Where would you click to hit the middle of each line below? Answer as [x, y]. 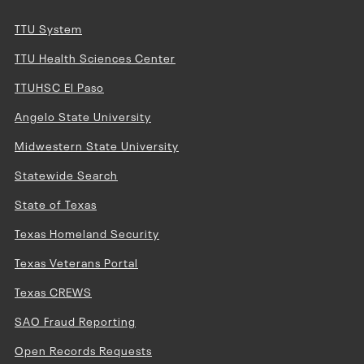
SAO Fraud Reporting [75, 320]
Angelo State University [83, 115]
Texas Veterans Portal [76, 262]
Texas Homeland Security [87, 232]
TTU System [48, 28]
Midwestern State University [97, 145]
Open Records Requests [83, 349]
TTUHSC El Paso [59, 86]
